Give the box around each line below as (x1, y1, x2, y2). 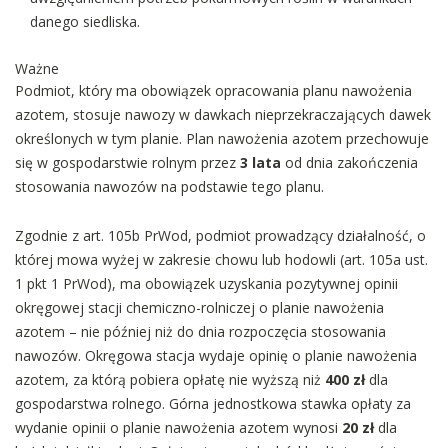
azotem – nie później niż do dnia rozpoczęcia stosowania (15, 322, 386, 341)
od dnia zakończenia (281, 153, 418, 172)
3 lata (240, 153, 281, 172)
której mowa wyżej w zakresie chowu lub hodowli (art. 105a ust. (15, 250, 428, 269)
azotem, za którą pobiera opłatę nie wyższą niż (15, 370, 325, 389)
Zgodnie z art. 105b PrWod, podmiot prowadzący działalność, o (15, 226, 426, 245)
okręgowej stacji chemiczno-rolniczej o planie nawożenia (15, 298, 384, 317)
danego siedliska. (30, 12, 140, 31)
